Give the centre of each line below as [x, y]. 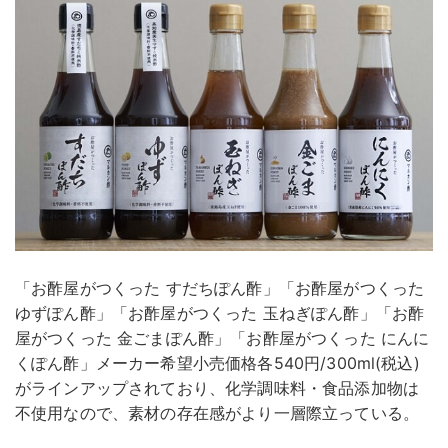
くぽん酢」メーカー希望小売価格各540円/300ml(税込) [217, 363]
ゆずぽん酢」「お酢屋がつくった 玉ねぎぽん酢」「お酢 [220, 313]
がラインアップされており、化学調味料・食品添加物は [217, 388]
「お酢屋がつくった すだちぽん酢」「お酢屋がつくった [220, 288]
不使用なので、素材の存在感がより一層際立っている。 [217, 413]
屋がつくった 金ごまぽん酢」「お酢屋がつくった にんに [222, 338]
